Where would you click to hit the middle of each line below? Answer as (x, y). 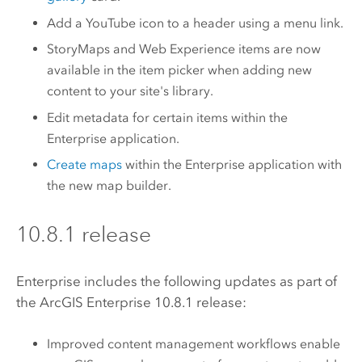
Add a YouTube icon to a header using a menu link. (196, 23)
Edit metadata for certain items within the (168, 117)
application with (294, 165)
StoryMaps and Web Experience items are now (184, 49)
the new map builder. (109, 186)
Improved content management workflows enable (194, 344)
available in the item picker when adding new (180, 70)
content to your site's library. (130, 91)
